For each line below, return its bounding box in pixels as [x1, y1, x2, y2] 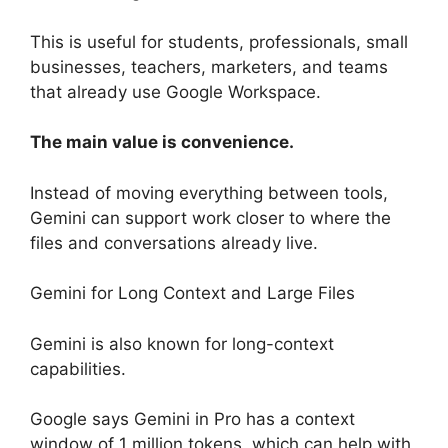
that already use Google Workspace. [30, 81, 321, 102]
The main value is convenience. [30, 132, 294, 153]
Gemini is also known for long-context [30, 333, 334, 354]
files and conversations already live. [30, 232, 318, 253]
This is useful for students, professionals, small [30, 31, 408, 52]
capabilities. [30, 358, 126, 379]
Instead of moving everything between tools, [30, 182, 388, 203]
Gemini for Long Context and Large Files [30, 283, 355, 304]
